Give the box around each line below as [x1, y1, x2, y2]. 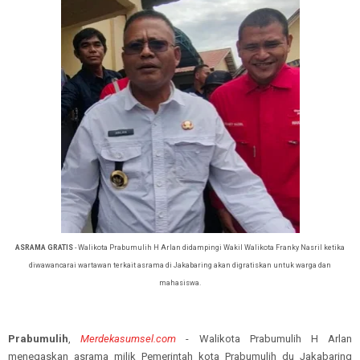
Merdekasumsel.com [80, 333, 177, 345]
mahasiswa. [159, 279, 201, 287]
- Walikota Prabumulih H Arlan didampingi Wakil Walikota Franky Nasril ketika [73, 243, 345, 252]
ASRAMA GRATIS [15, 243, 73, 252]
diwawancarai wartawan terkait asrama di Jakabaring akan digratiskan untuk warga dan [29, 261, 331, 269]
